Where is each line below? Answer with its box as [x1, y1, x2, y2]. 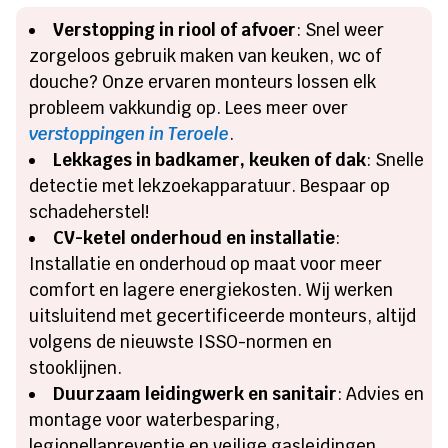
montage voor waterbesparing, [29, 408, 281, 431]
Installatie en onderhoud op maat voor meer [29, 252, 383, 275]
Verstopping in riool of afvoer [53, 18, 297, 41]
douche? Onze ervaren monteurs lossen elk [29, 70, 377, 93]
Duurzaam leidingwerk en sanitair [53, 382, 338, 405]
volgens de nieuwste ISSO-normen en [29, 330, 333, 353]
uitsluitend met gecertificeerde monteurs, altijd [29, 304, 417, 327]
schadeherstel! [29, 200, 150, 223]
